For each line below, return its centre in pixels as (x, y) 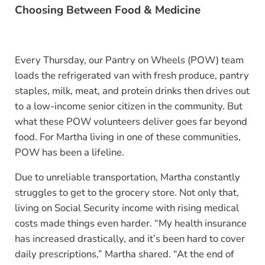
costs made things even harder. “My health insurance (130, 224)
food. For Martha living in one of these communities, (127, 137)
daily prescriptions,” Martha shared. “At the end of (124, 254)
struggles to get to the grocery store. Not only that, (127, 193)
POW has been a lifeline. (69, 153)
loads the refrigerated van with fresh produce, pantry (132, 76)
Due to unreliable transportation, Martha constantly (127, 177)
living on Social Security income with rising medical (127, 208)
